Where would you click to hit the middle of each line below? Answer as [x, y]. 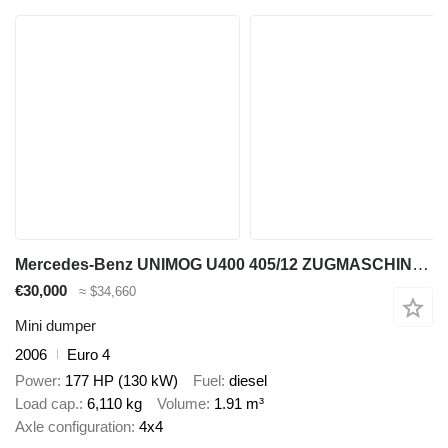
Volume [181, 404]
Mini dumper [55, 325]
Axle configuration [73, 427]
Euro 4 [88, 354]
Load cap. [47, 404]
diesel [248, 381]
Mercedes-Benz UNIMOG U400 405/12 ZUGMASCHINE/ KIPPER [420, 265]
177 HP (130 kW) [121, 381]
